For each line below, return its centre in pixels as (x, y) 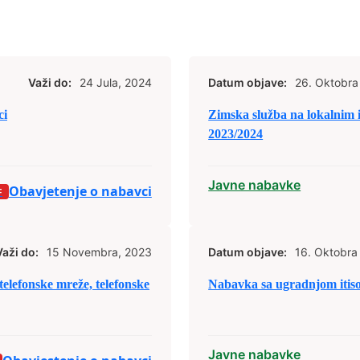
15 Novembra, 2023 (99, 252)
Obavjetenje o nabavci (80, 192)
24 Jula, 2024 (115, 83)
